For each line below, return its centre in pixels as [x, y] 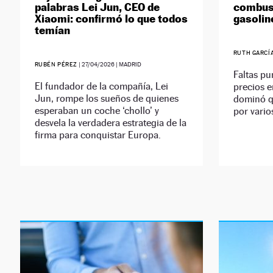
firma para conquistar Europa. [97, 135]
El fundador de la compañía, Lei [101, 87]
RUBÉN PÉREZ [56, 65]
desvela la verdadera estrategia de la [110, 123]
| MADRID [128, 65]
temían [52, 30]
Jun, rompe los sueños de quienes [106, 99]
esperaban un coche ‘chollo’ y [97, 111]
